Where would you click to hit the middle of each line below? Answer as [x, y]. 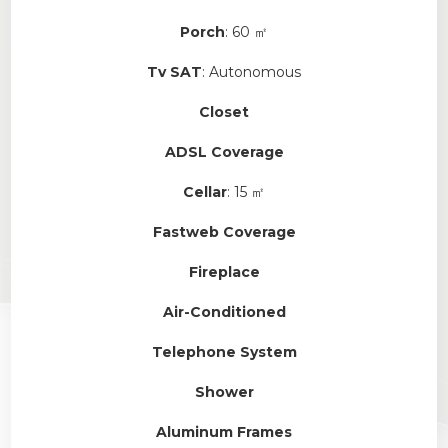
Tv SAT [174, 71]
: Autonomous [251, 71]
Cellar [205, 191]
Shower [224, 391]
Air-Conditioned [224, 311]
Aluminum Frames [224, 431]
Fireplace [224, 271]
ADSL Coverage [224, 151]
